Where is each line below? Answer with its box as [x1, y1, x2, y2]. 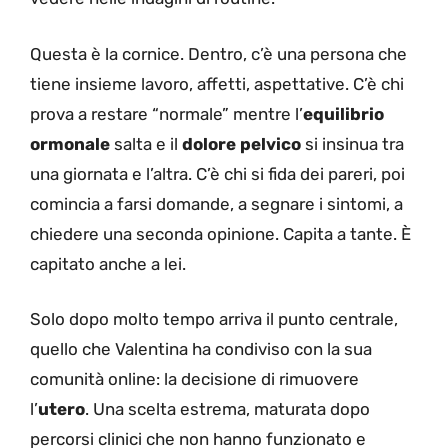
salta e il [110, 133, 182, 154]
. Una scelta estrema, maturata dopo [85, 399, 370, 420]
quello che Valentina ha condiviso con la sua [30, 339, 372, 360]
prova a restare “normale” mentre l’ [30, 103, 303, 124]
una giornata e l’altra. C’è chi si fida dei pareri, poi [30, 163, 405, 184]
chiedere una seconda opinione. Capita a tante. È [30, 223, 411, 244]
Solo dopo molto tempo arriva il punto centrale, [30, 309, 398, 330]
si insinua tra [301, 133, 404, 154]
